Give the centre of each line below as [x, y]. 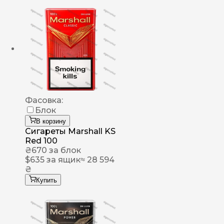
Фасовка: [44, 100]
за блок [64, 150]
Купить [46, 180]
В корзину [51, 121]
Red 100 [41, 141]
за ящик [62, 160]
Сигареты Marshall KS [70, 131]
